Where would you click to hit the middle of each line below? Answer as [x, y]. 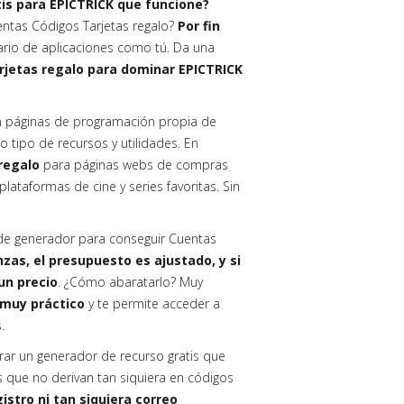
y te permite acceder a [154, 303]
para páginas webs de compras [134, 165]
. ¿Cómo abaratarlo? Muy [130, 282]
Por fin [199, 26]
